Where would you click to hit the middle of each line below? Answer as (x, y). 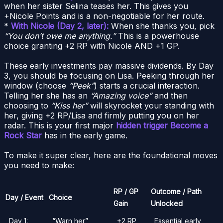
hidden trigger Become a (162, 125)
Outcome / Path (176, 191)
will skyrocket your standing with (151, 105)
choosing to (27, 105)
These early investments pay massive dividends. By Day (109, 65)
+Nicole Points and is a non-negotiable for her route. (104, 16)
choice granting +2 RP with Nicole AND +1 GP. (92, 46)
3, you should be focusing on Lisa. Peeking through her (109, 75)
